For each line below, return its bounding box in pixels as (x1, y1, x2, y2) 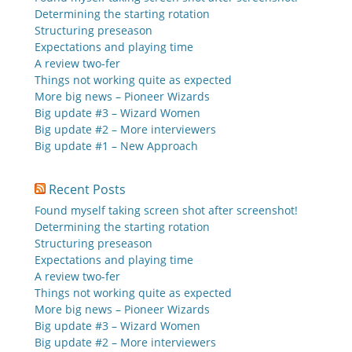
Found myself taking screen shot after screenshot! (35, 203, 298, 218)
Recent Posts (49, 181, 126, 198)
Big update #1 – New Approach (35, 138, 198, 153)
